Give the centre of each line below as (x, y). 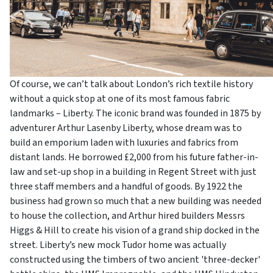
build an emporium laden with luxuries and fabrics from (124, 143)
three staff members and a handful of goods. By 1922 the (126, 187)
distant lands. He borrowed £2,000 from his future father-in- (134, 158)
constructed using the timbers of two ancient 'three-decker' (135, 260)
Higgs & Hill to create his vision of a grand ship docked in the (135, 231)
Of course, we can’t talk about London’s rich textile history (131, 84)
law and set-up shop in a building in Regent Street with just (133, 172)
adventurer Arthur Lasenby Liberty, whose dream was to (126, 128)
